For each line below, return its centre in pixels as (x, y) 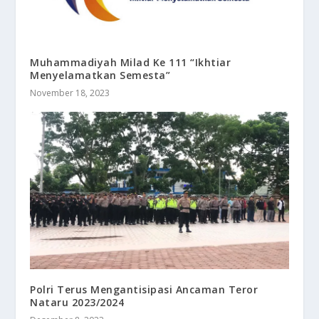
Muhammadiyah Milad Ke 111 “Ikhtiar (131, 63)
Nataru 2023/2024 (77, 302)
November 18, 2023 (70, 93)
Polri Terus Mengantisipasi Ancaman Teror (144, 289)
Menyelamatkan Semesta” (100, 75)
